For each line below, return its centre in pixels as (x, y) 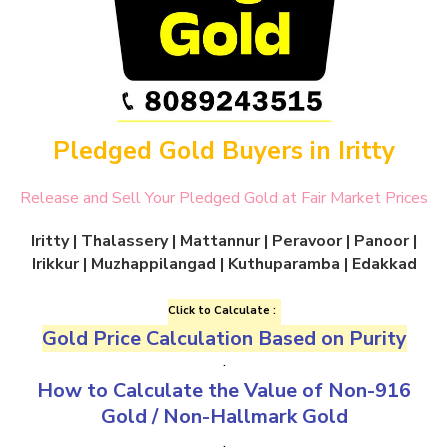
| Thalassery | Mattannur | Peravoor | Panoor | (243, 241)
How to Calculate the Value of (182, 391)
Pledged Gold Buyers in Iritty (224, 151)
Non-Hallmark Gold (255, 417)
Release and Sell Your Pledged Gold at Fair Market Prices (224, 198)
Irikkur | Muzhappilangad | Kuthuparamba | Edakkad (224, 264)
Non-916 (369, 391)
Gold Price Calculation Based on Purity (224, 339)
